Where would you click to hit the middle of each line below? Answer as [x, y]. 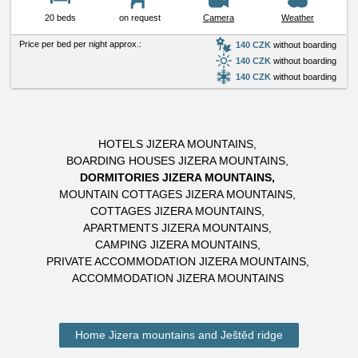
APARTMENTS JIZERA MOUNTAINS [176, 228]
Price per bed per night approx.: [80, 44]
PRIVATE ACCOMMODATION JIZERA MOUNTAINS [176, 261]
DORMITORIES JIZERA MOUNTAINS [176, 177]
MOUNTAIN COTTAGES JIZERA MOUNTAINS [176, 194]
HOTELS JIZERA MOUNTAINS [176, 144]
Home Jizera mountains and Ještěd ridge [179, 335]
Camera [219, 18]
